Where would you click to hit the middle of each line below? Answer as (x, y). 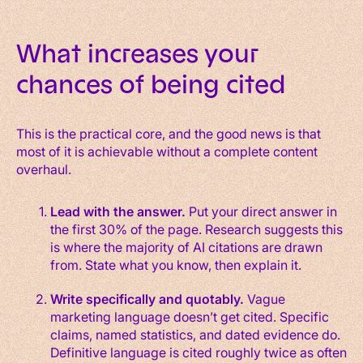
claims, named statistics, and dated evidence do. (195, 334)
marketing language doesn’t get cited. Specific (189, 316)
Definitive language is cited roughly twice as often (198, 352)
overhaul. (44, 169)
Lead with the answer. (117, 211)
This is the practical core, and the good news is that (169, 133)
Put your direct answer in (261, 211)
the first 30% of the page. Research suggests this (196, 228)
